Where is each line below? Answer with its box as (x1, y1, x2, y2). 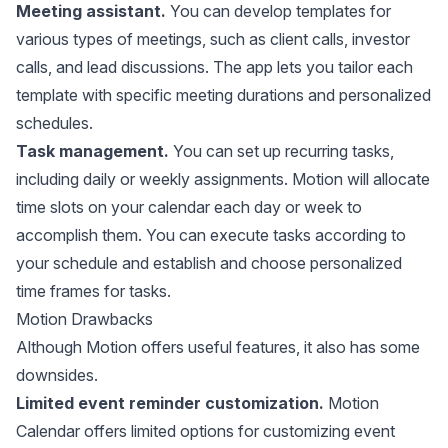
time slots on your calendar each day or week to (16, 196, 362, 217)
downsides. (16, 364, 98, 385)
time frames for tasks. (16, 280, 171, 301)
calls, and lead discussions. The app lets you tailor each (16, 56, 413, 77)
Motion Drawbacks (16, 308, 153, 329)
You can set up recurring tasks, (169, 140, 394, 161)
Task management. (16, 140, 169, 161)
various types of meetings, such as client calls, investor (16, 28, 410, 49)
